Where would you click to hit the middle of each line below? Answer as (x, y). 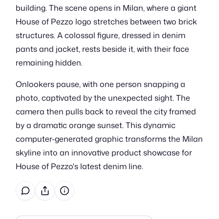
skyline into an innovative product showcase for (104, 153)
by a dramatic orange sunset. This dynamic (96, 125)
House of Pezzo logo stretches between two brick (106, 22)
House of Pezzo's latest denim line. (79, 166)
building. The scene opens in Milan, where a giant (106, 8)
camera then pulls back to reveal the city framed (106, 111)
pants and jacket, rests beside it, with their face (102, 49)
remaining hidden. (49, 63)
